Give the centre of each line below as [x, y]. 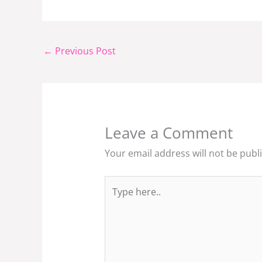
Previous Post [84, 51]
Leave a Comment [168, 132]
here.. [116, 200]
